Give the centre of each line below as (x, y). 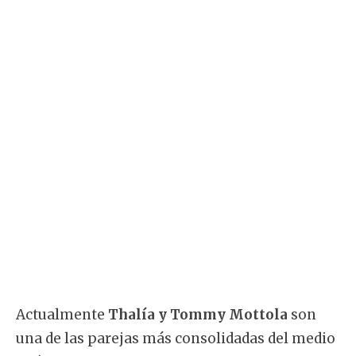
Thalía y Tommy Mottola (198, 314)
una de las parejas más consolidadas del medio (176, 338)
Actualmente (62, 314)
